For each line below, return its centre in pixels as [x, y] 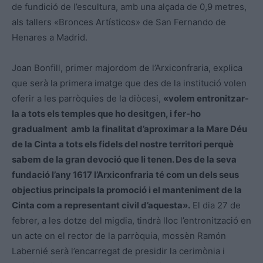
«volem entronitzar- [206, 98]
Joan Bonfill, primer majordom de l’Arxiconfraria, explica [127, 68]
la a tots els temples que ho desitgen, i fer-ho [106, 113]
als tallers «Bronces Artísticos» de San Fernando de [119, 22]
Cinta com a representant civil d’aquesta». [101, 205]
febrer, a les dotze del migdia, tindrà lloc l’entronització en [131, 220]
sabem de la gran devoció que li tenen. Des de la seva [124, 159]
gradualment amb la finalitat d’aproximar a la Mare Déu [129, 129]
